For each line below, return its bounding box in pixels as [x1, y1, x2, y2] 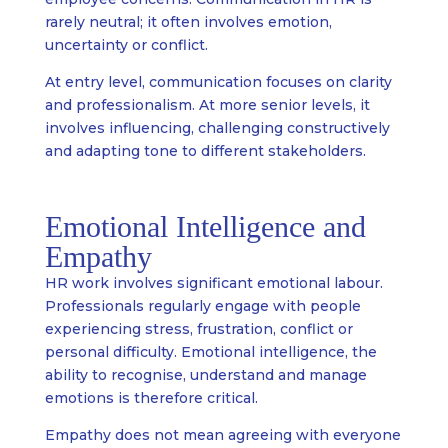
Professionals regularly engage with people [44, 297, 361, 316]
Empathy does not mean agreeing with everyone [44, 426, 401, 445]
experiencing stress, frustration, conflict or [44, 320, 353, 339]
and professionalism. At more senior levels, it [44, 96, 370, 115]
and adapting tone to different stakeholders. [44, 142, 366, 161]
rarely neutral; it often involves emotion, [44, 13, 332, 32]
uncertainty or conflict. [44, 36, 208, 55]
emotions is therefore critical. [44, 389, 258, 408]
